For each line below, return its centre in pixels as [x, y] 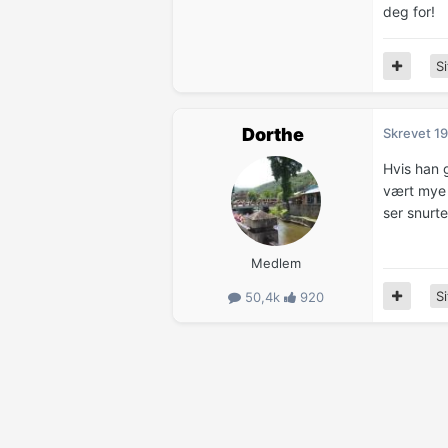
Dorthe [272, 135]
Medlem [275, 263]
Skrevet [408, 133]
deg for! [409, 12]
